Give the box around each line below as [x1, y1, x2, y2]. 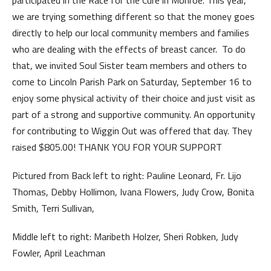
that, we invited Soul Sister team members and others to [12, 58, 247, 73]
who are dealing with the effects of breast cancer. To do [12, 42, 246, 57]
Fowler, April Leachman [12, 246, 105, 261]
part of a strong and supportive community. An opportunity [12, 107, 255, 122]
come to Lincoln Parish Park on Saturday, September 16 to [12, 74, 252, 90]
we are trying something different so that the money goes [12, 9, 255, 24]
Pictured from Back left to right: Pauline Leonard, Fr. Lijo [12, 168, 241, 183]
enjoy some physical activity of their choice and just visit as [12, 91, 255, 106]
